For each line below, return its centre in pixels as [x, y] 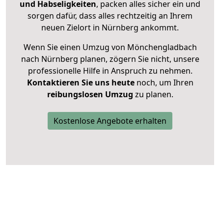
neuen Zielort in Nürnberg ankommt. [110, 28]
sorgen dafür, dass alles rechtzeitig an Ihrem [110, 16]
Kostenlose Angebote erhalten [110, 121]
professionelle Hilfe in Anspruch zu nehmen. [110, 71]
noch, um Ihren [164, 83]
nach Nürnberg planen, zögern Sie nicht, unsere [110, 59]
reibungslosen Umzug [90, 95]
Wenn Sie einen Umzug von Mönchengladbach [110, 47]
